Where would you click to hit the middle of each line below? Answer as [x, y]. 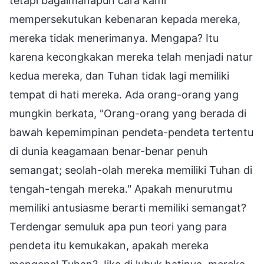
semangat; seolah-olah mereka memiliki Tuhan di [131, 170]
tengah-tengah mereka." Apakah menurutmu [121, 189]
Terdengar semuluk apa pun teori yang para [118, 226]
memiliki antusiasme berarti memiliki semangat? [128, 207]
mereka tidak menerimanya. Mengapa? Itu [114, 38]
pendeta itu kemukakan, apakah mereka [109, 245]
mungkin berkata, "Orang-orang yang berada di [128, 113]
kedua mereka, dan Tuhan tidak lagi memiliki [119, 75]
